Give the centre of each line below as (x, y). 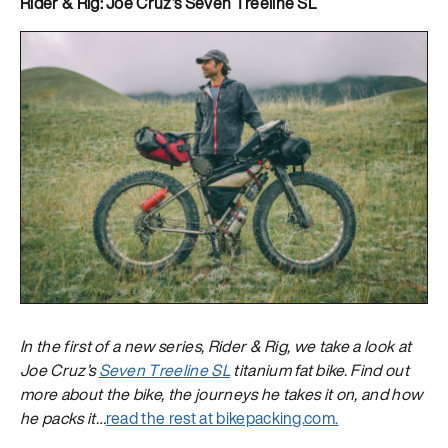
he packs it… (63, 418)
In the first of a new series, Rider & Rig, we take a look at (216, 346)
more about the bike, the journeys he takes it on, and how (221, 394)
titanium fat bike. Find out (319, 370)
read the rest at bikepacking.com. (222, 418)
